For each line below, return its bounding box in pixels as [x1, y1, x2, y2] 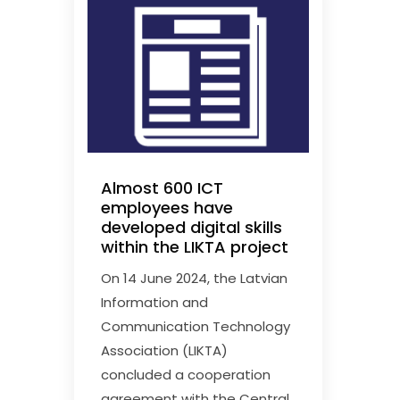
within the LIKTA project [101, 236, 289, 259]
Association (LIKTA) [101, 341, 229, 361]
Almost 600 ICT [101, 177, 224, 200]
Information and [101, 293, 209, 312]
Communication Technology [101, 317, 291, 337]
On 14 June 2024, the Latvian [101, 269, 288, 288]
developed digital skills [101, 216, 283, 239]
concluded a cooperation [101, 365, 271, 385]
